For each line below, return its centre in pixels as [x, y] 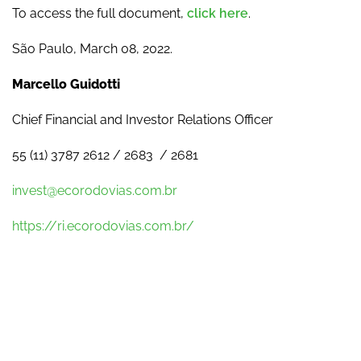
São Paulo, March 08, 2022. [92, 49]
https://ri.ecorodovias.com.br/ [103, 226]
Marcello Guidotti [66, 84]
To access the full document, [100, 13]
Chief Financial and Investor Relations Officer [143, 120]
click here [218, 13]
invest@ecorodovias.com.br [95, 191]
